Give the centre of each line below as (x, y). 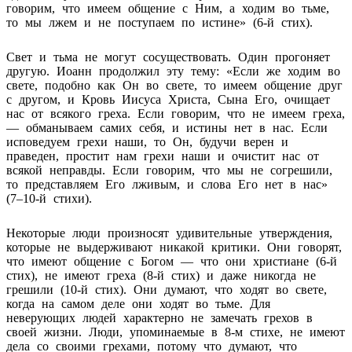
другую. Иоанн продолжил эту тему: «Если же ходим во (173, 71)
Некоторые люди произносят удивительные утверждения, (169, 233)
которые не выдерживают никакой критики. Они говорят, (174, 247)
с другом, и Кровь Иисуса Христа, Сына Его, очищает (168, 99)
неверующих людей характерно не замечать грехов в (159, 317)
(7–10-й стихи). (49, 198)
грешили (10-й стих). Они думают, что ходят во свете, (167, 289)
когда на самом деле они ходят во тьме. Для (138, 303)
